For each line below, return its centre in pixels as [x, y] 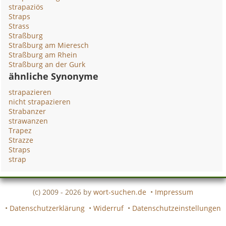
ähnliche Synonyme [54, 76]
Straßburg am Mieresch [49, 45]
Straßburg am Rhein [43, 55]
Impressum [174, 192]
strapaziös [26, 7]
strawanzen [29, 121]
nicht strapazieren [40, 102]
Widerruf [108, 208]
